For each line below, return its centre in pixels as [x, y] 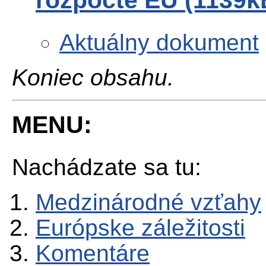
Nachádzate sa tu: [107, 167]
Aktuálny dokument [159, 42]
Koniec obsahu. [93, 77]
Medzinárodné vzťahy [148, 202]
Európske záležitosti [140, 228]
